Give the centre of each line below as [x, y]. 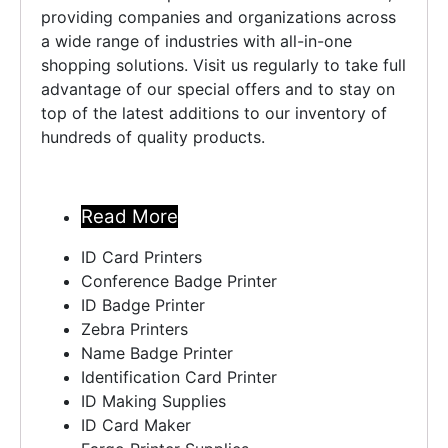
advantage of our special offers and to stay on [218, 88]
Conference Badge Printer [179, 280]
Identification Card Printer [179, 376]
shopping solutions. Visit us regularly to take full [223, 64]
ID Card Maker [136, 424]
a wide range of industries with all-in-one [196, 40]
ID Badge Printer [143, 304]
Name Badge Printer [157, 352]
